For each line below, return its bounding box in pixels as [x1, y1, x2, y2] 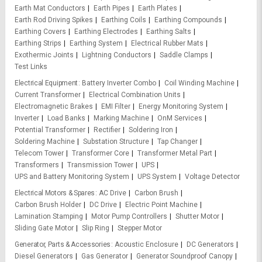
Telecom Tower [15, 149, 64, 157]
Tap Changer [157, 137, 198, 146]
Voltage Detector [185, 172, 240, 181]
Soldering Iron [129, 125, 173, 134]
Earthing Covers [15, 27, 66, 36]
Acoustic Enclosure [115, 240, 178, 249]
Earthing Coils [101, 15, 146, 24]
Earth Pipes [94, 4, 130, 12]
